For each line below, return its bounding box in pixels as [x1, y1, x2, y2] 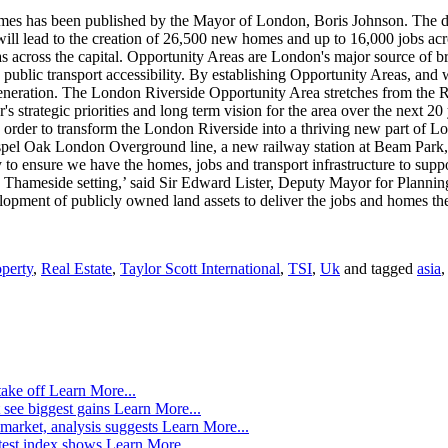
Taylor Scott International [120, 259, 280, 277]
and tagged [340, 259, 417, 277]
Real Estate [41, 259, 112, 277]
